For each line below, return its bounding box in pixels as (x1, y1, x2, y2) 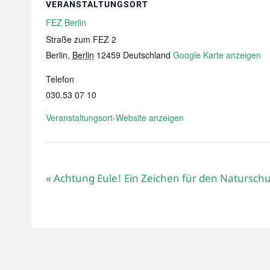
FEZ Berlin (46, 16, 86, 28)
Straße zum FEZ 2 (46, 33, 116, 45)
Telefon (46, 73, 74, 85)
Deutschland (123, 49, 171, 61)
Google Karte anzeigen (173, 49, 261, 61)
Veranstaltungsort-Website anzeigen (46, 111, 184, 124)
